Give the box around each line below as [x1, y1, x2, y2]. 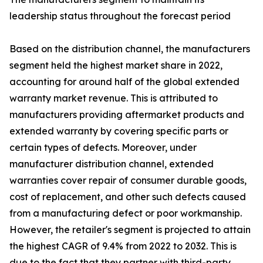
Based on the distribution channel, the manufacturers [9, 43, 250, 55]
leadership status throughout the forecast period [9, 10, 231, 22]
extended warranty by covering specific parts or [9, 125, 228, 137]
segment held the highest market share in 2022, [9, 59, 222, 72]
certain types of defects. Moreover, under [9, 141, 197, 154]
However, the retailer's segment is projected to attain [9, 224, 251, 236]
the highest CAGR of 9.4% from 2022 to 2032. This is [9, 240, 237, 252]
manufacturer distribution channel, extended [9, 158, 214, 170]
